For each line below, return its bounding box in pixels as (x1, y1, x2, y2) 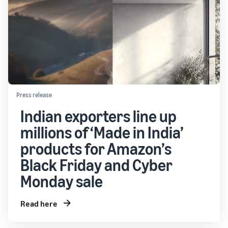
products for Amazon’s (20, 139, 172, 158)
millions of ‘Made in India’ (20, 123, 183, 142)
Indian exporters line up (20, 106, 177, 126)
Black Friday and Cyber (20, 155, 173, 175)
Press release (16, 91, 52, 99)
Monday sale (20, 172, 103, 191)
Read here (20, 198, 58, 209)
